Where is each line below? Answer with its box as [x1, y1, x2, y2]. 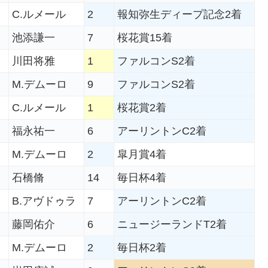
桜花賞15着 [117, 32, 172, 44]
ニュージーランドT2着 [117, 218, 227, 231]
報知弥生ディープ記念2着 [117, 8, 242, 21]
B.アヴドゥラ [12, 195, 76, 208]
